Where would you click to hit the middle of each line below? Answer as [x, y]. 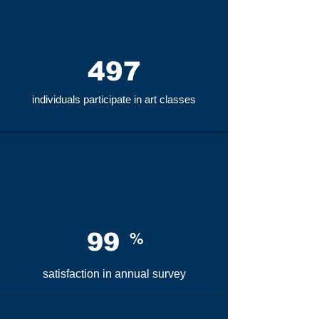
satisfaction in [78, 274]
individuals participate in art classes [114, 99]
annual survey [150, 274]
